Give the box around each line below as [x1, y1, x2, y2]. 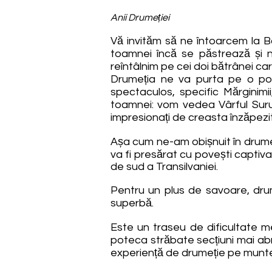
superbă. [110, 197, 154, 209]
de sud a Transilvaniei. [110, 161, 218, 172]
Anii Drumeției [110, 13, 169, 22]
